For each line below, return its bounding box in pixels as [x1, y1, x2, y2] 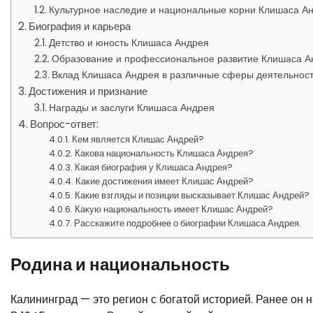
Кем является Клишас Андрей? [72, 133, 205, 146]
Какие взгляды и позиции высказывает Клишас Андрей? [75, 189, 310, 202]
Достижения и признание [29, 84, 148, 99]
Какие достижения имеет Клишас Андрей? [75, 175, 254, 188]
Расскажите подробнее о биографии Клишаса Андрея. [74, 217, 302, 230]
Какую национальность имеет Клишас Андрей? [75, 203, 274, 216]
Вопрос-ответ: [30, 117, 99, 131]
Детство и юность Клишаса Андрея [48, 36, 209, 50]
